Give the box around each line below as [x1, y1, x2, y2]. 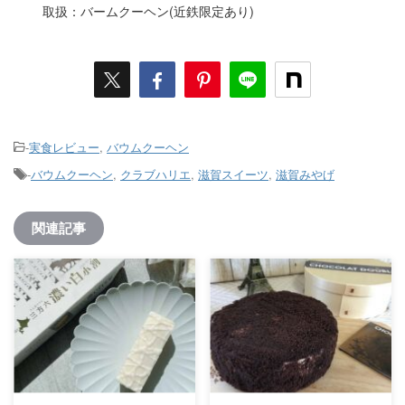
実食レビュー [29, 137, 99, 155]
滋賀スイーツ [198, 165, 268, 183]
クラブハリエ [120, 165, 191, 183]
